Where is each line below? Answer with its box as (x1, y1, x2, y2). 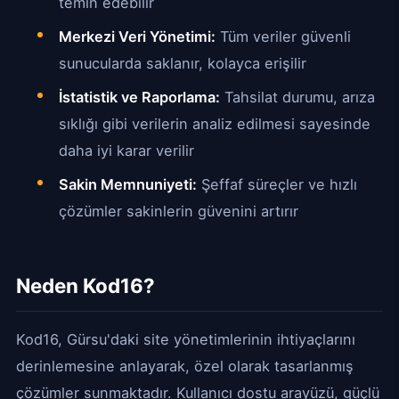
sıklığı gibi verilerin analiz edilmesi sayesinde (59, 115, 370, 133)
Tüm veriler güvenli (216, 28, 351, 45)
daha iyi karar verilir (59, 142, 194, 159)
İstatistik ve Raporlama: (59, 88, 220, 106)
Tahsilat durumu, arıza (220, 88, 375, 106)
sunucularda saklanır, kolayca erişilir (59, 54, 306, 72)
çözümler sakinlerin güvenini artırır (59, 202, 298, 220)
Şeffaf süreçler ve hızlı (197, 175, 357, 193)
